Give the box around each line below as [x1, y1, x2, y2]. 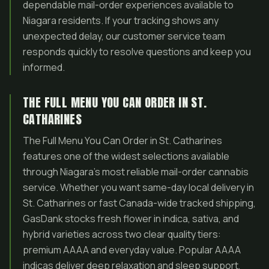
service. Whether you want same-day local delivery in [23, 181, 254, 194]
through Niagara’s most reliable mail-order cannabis [23, 165, 249, 178]
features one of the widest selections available [23, 150, 229, 163]
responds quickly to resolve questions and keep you [23, 45, 251, 58]
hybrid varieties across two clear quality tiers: [23, 228, 221, 241]
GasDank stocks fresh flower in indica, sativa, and [23, 212, 239, 225]
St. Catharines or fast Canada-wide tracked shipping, [23, 196, 256, 210]
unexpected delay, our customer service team [23, 29, 225, 43]
